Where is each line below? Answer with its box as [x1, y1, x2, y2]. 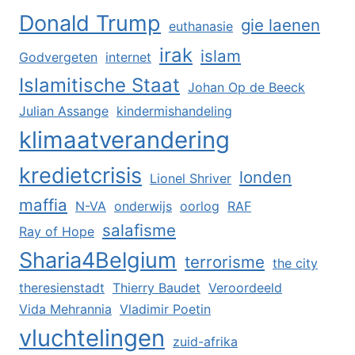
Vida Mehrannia [19, 301, 112, 318]
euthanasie [169, 18, 233, 35]
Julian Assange [19, 103, 109, 120]
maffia [19, 195, 67, 216]
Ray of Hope [19, 223, 94, 240]
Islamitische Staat [19, 74, 180, 97]
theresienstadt [19, 280, 105, 296]
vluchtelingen [19, 324, 165, 353]
